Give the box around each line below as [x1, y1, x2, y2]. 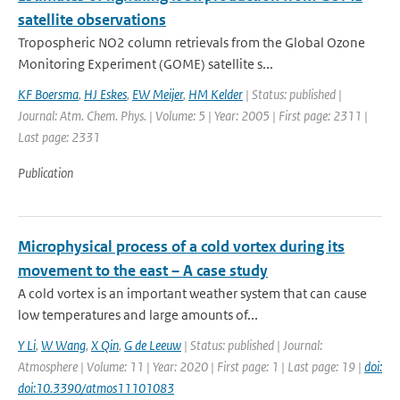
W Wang [41, 337, 86, 354]
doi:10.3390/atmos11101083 [18, 379, 174, 396]
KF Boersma [18, 86, 79, 103]
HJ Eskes [84, 86, 127, 103]
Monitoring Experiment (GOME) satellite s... [18, 55, 273, 72]
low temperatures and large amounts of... [18, 306, 258, 323]
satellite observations [18, 10, 166, 29]
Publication [18, 164, 73, 181]
